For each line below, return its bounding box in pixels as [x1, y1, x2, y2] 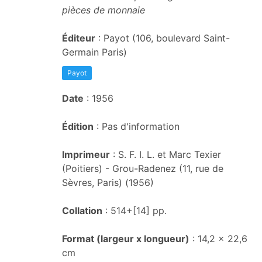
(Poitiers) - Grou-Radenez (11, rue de [62, 163, 223, 174]
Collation [62, 205, 102, 216]
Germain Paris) [62, 46, 127, 58]
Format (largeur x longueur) [62, 233, 189, 244]
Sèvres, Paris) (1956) [62, 177, 154, 188]
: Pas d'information [94, 120, 180, 132]
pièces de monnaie [62, 4, 145, 16]
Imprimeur [62, 149, 110, 160]
